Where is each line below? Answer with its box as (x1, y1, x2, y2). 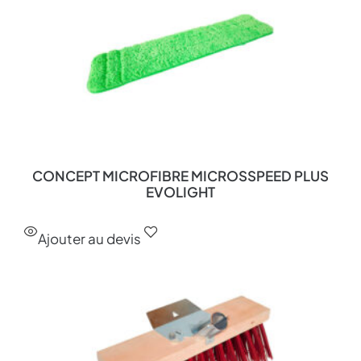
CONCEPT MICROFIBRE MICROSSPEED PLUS (32, 167, 329, 185)
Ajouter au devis (38, 230, 141, 248)
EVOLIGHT (146, 183, 215, 201)
